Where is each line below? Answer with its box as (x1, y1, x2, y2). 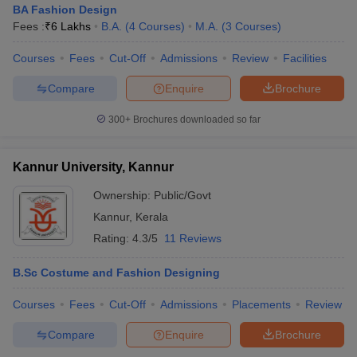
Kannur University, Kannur (13, 160, 174, 174)
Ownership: (93, 189, 154, 202)
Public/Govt (154, 189, 211, 202)
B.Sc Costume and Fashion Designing (13, 266, 220, 279)
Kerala (135, 210, 168, 223)
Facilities (283, 52, 327, 65)
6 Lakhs (51, 20, 91, 33)
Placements (232, 298, 291, 311)
